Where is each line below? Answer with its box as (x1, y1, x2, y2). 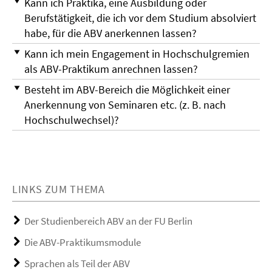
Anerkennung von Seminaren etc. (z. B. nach (24, 98, 226, 112)
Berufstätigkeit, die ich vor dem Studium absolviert (24, 11, 256, 25)
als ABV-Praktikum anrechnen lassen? (24, 62, 198, 76)
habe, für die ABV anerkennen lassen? (24, 26, 197, 41)
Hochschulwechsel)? (24, 113, 119, 127)
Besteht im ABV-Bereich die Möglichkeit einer (24, 83, 230, 97)
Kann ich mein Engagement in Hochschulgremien (24, 47, 250, 61)
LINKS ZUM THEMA (12, 182, 105, 196)
